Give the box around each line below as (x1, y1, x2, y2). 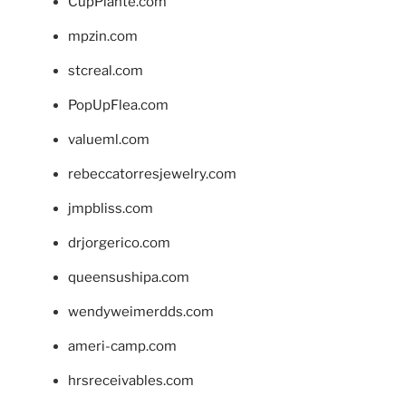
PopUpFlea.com (68, 97, 169, 114)
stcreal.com (68, 63, 143, 80)
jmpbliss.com (68, 200, 153, 217)
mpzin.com (68, 28, 138, 45)
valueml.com (68, 131, 150, 149)
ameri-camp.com (68, 338, 177, 355)
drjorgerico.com (68, 235, 170, 252)
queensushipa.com (68, 269, 189, 286)
